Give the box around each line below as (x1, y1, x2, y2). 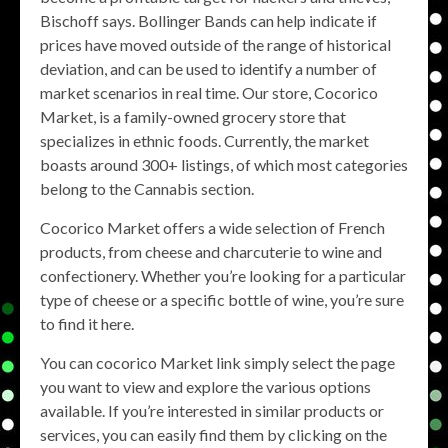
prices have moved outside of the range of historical (40, 34, 391, 54)
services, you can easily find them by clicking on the (40, 424, 387, 444)
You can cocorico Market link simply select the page (40, 352, 395, 372)
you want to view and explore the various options (40, 376, 371, 396)
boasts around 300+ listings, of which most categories (40, 154, 408, 174)
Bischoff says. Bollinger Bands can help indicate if (40, 10, 377, 30)
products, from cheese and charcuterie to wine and (40, 241, 382, 261)
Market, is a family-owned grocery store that (40, 106, 346, 126)
